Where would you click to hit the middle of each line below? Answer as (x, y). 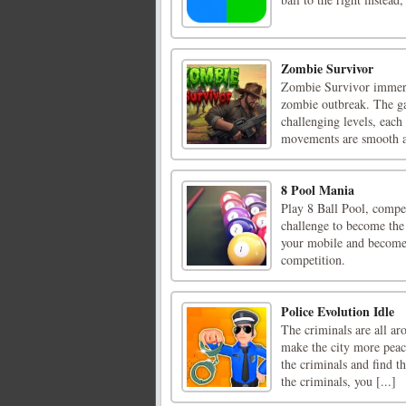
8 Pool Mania (318, 190)
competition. (313, 260)
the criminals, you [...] (338, 382)
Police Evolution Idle (338, 312)
